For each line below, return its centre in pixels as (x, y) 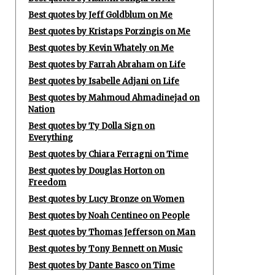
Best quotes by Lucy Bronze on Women (107, 199)
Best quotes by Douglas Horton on (97, 171)
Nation (42, 110)
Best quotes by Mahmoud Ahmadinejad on (114, 98)
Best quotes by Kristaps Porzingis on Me (110, 32)
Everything (51, 138)
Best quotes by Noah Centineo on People (109, 216)
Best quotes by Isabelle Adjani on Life (104, 81)
